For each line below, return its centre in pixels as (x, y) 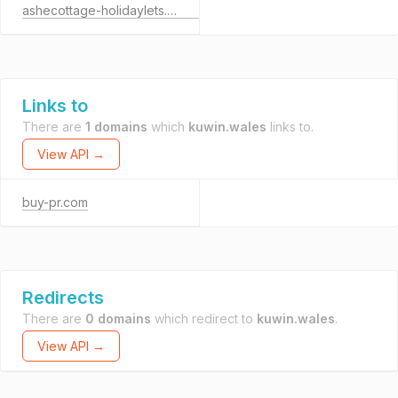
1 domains (116, 127)
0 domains (118, 318)
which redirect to (204, 318)
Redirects (63, 298)
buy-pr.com (55, 202)
